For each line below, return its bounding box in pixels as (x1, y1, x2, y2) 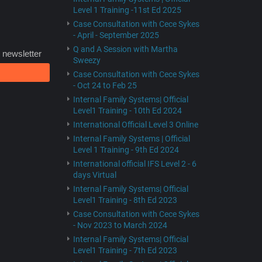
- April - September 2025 (73, 30, 159, 40)
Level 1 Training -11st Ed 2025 (73, 5, 181, 15)
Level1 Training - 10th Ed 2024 (73, 106, 182, 115)
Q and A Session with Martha (73, 44, 178, 54)
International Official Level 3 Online (73, 120, 198, 129)
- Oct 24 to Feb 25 (73, 81, 137, 90)
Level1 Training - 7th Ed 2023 (73, 246, 177, 255)
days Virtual (73, 170, 116, 180)
